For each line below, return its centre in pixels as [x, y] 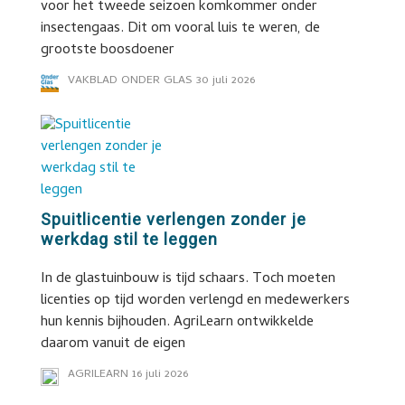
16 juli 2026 [160, 375]
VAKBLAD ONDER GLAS [130, 81]
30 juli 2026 [225, 81]
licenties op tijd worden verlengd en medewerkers [195, 301]
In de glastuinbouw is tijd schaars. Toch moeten [188, 279]
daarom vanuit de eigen [113, 344]
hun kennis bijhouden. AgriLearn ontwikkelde [177, 323]
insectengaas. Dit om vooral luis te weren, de [180, 29]
